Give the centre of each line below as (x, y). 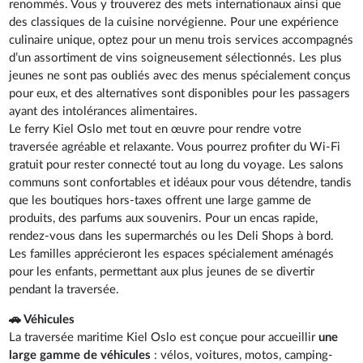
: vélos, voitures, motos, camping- (242, 355)
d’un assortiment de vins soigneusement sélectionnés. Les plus (176, 58)
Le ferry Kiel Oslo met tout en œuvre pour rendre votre (156, 129)
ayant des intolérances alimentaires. (104, 111)
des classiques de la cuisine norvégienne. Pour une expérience (174, 22)
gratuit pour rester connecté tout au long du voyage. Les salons (177, 164)
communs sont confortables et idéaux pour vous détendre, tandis (181, 182)
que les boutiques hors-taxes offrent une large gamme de (160, 200)
